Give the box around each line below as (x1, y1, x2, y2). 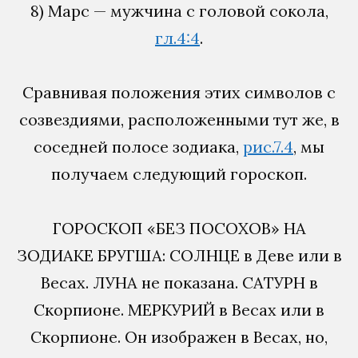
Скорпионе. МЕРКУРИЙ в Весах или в (34, 299, 324, 320)
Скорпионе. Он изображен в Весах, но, (30, 326, 328, 347)
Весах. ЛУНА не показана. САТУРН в (40, 272, 318, 292)
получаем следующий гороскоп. (51, 163, 307, 184)
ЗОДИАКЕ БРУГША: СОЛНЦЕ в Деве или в (16, 245, 342, 265)
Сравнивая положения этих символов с (22, 82, 336, 102)
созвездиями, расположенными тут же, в (18, 109, 340, 129)
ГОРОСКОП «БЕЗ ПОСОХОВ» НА (52, 217, 306, 238)
